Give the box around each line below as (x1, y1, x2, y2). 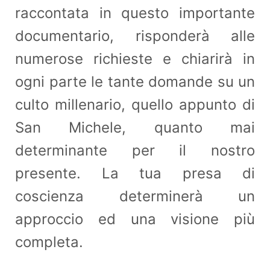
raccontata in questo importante (15, 4, 255, 22)
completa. (15, 233, 83, 251)
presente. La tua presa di (15, 164, 255, 182)
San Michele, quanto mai (15, 118, 255, 136)
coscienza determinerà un (15, 187, 255, 205)
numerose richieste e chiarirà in (15, 49, 255, 67)
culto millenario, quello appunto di (15, 95, 255, 113)
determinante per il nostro (15, 141, 255, 159)
